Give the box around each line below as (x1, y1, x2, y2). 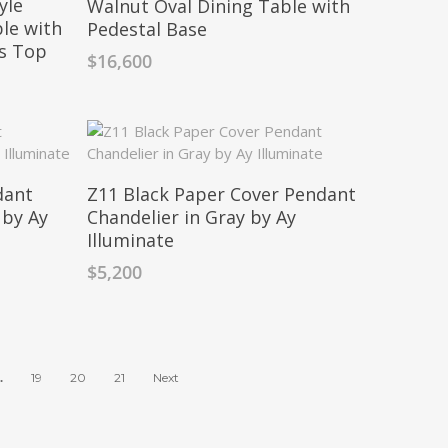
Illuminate (86, 227, 174, 252)
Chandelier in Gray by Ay (86, 204, 296, 229)
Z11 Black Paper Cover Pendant (86, 181, 356, 206)
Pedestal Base (86, 16, 207, 41)
